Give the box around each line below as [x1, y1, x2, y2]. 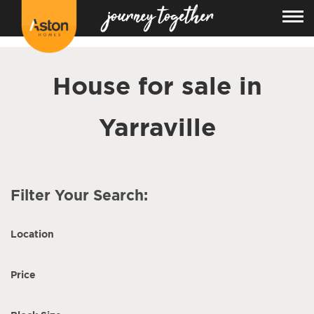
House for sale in [52, 71, 262, 99]
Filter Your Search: [11, 186, 148, 203]
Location [11, 228, 54, 239]
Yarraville [98, 113, 216, 140]
